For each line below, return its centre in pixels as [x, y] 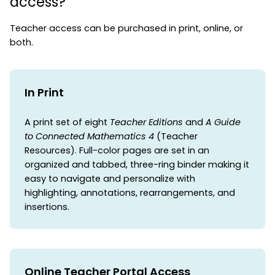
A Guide [223, 122]
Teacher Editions [146, 122]
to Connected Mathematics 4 [89, 136]
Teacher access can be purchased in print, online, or [126, 28]
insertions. [47, 207]
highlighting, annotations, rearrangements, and [130, 192]
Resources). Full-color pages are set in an [117, 150]
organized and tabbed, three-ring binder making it [137, 164]
